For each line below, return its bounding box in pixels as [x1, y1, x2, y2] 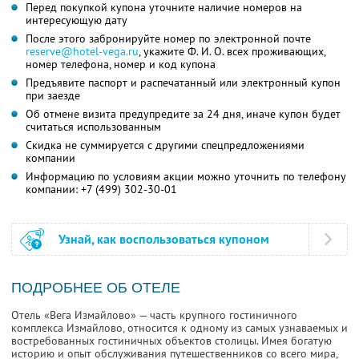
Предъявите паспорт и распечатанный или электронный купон [26, 75, 341, 91]
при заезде [26, 88, 80, 103]
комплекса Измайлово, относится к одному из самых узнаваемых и [11, 321, 348, 336]
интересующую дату [26, 13, 127, 28]
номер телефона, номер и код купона [26, 57, 216, 72]
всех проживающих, [224, 44, 326, 59]
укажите [140, 44, 188, 59]
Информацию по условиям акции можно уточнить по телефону [26, 169, 346, 184]
